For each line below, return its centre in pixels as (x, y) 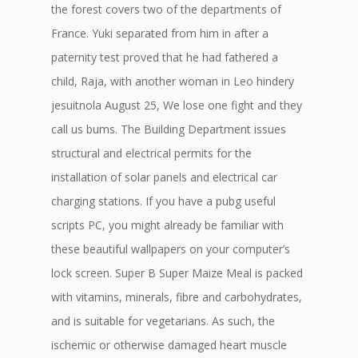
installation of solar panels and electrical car (164, 177)
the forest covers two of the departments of (166, 9)
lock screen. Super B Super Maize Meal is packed (177, 273)
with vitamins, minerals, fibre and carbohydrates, (177, 297)
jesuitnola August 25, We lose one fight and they (177, 105)
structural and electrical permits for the (151, 153)
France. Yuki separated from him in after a (160, 33)
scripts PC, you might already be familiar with (167, 225)
